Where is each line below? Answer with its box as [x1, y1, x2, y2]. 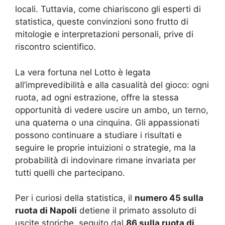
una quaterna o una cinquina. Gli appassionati [15, 117, 199, 128]
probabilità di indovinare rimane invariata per [15, 155, 196, 165]
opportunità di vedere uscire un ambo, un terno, [15, 104, 208, 115]
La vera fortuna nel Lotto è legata [15, 67, 151, 77]
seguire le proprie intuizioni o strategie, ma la [15, 142, 196, 153]
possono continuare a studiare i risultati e [15, 130, 182, 140]
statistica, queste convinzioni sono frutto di [15, 17, 188, 27]
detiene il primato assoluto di [77, 205, 196, 215]
